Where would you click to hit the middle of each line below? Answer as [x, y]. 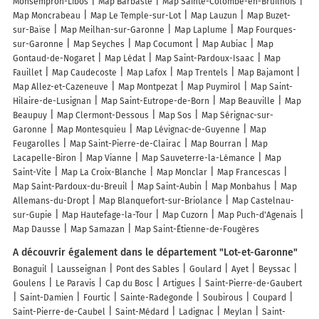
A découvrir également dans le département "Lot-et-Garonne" [155, 253]
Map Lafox [147, 73]
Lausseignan [82, 270]
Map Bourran [216, 144]
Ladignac [196, 312]
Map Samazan [98, 230]
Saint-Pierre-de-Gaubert [253, 284]
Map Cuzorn [185, 215]
